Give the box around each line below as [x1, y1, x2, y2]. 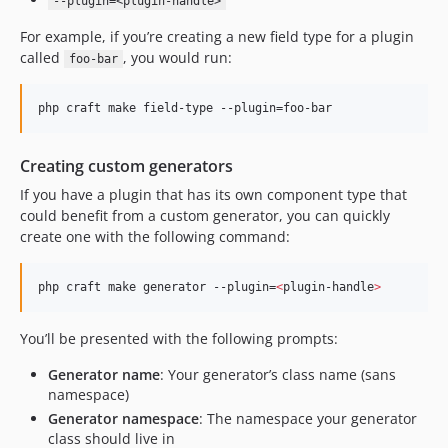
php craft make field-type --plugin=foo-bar [38, 101, 332, 115]
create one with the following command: [20, 227, 290, 246]
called [20, 48, 64, 67]
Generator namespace [48, 408, 199, 428]
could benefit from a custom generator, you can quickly [20, 206, 390, 225]
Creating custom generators [20, 155, 233, 177]
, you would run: [122, 48, 232, 67]
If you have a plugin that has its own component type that [20, 185, 407, 204]
